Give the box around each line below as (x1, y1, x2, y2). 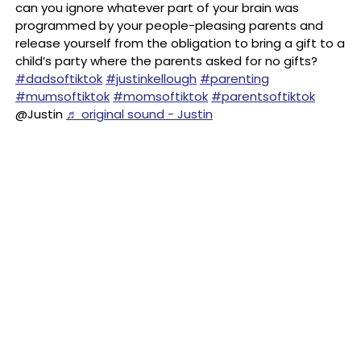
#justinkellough (106, 70, 197, 87)
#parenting (200, 70, 269, 87)
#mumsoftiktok (15, 88, 110, 105)
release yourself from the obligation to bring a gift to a (15, 35, 345, 52)
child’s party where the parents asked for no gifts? (15, 52, 317, 69)
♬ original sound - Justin (66, 106, 213, 122)
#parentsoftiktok (211, 88, 315, 105)
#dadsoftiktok (15, 70, 102, 87)
